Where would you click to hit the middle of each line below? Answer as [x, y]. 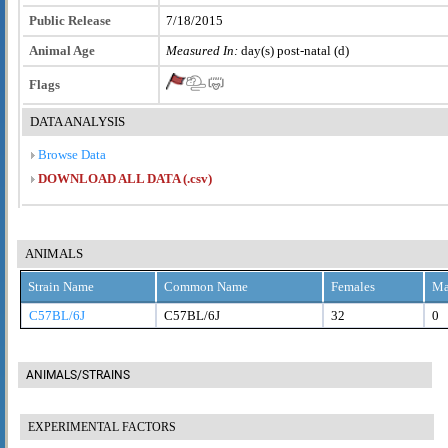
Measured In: [202, 50]
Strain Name [61, 286]
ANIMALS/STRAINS [78, 374]
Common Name [206, 286]
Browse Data [70, 154]
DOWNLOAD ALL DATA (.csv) [125, 178]
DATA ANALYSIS [77, 121]
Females [353, 286]
